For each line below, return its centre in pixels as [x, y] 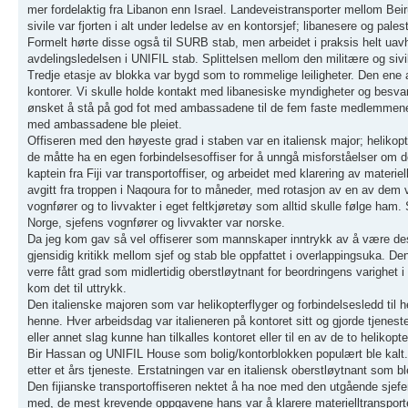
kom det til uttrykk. [77, 288]
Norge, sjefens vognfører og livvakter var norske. [156, 222]
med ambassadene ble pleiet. [105, 124]
